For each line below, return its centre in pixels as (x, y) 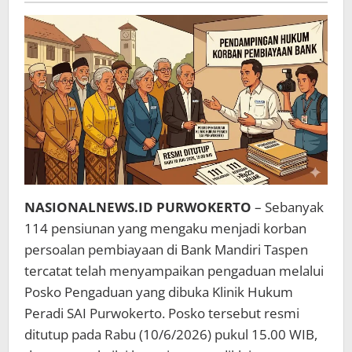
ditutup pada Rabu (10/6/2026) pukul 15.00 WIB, (171, 334)
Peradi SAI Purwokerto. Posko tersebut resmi (162, 313)
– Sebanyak (288, 207)
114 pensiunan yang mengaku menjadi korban (165, 228)
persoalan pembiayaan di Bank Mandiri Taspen (166, 249)
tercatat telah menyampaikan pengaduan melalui (174, 270)
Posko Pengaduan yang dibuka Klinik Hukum (159, 291)
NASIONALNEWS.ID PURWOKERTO (138, 207)
